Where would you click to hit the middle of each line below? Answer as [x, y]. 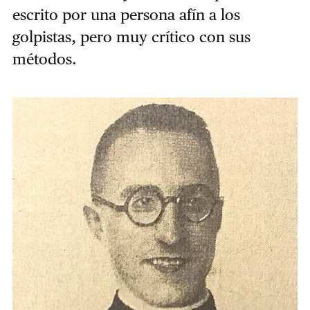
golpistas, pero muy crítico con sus [131, 37]
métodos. [44, 59]
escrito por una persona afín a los [126, 15]
